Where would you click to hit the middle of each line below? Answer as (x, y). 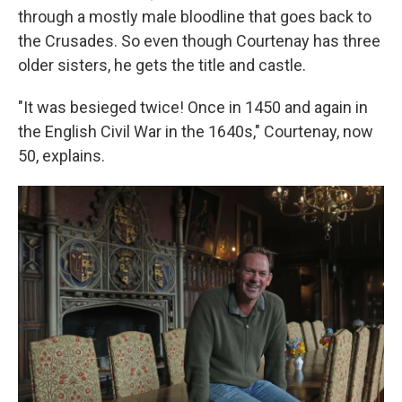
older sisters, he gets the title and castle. (162, 65)
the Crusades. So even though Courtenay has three (199, 40)
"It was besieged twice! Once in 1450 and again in (193, 107)
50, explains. (61, 155)
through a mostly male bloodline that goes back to (195, 16)
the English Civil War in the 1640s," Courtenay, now (196, 131)
